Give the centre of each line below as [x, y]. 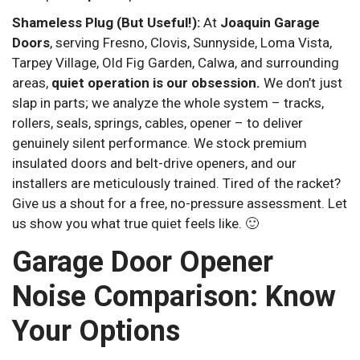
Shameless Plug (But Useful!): [106, 22]
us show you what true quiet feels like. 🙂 [135, 223]
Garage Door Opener [143, 262]
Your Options [96, 331]
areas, [32, 82]
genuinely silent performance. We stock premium [160, 143]
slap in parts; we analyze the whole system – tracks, [168, 102]
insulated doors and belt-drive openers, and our [154, 163]
